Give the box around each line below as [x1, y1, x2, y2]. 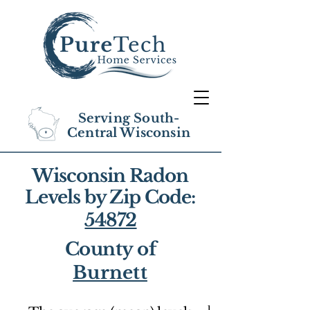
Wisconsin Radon [32, 165, 188, 187]
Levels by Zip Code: [24, 186, 196, 208]
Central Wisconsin [66, 125, 191, 140]
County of [64, 238, 157, 260]
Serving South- [77, 111, 180, 126]
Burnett [73, 262, 147, 284]
